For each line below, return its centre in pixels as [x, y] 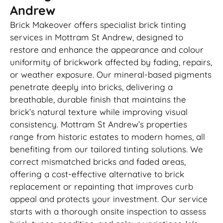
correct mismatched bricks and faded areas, [98, 162]
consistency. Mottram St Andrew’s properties [99, 124]
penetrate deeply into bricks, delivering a [91, 87]
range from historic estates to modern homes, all [108, 137]
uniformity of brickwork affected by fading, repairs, [111, 62]
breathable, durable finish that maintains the [98, 100]
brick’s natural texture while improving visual [99, 112]
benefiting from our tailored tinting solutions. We [107, 149]
